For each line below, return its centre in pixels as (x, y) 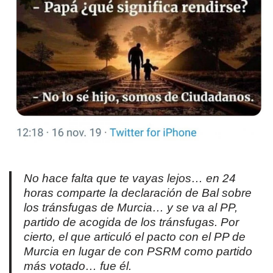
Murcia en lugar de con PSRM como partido (138, 252)
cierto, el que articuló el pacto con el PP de (135, 237)
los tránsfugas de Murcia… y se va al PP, (131, 208)
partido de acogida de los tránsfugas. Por (131, 222)
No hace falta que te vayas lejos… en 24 (130, 179)
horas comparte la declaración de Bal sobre (138, 193)
